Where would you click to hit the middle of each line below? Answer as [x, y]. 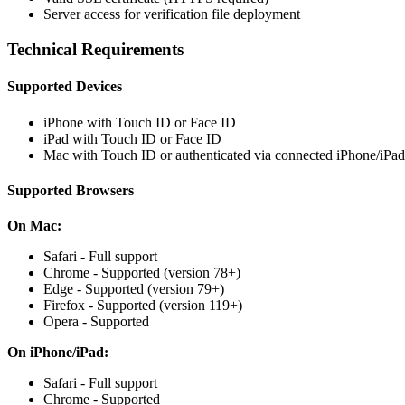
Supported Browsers [71, 190]
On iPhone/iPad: [58, 353]
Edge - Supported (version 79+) [134, 289]
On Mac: [34, 226]
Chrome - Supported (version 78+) [142, 273]
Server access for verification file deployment [172, 14]
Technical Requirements [95, 49]
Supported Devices [65, 87]
